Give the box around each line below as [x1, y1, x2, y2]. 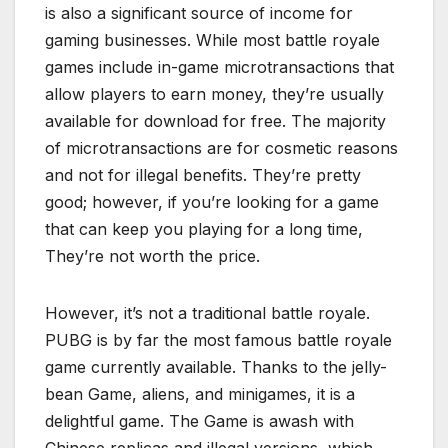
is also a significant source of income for [45, 2, 353, 23]
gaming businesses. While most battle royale [45, 29, 380, 50]
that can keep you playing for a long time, [45, 218, 363, 239]
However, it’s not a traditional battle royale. [45, 302, 370, 323]
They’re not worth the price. [45, 245, 260, 266]
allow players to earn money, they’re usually [45, 83, 384, 104]
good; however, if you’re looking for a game [45, 191, 379, 212]
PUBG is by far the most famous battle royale [45, 329, 392, 350]
